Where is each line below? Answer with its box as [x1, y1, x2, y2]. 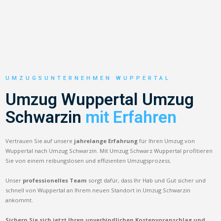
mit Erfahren [85, 107, 177, 127]
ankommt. [5, 196, 34, 204]
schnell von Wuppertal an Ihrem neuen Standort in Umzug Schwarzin [5, 186, 191, 194]
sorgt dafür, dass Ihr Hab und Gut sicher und [87, 176, 206, 184]
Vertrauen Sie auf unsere [5, 137, 74, 145]
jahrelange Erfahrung [74, 137, 138, 145]
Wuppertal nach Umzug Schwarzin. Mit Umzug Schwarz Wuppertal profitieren [5, 147, 213, 154]
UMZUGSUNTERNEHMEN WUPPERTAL [5, 74, 171, 81]
